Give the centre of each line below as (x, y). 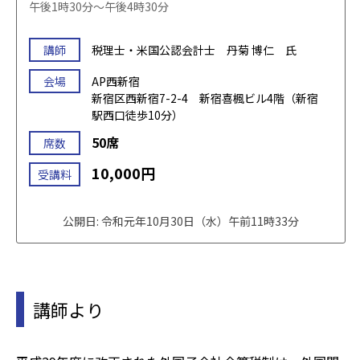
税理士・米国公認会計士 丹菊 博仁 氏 (194, 49)
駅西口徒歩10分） (137, 115)
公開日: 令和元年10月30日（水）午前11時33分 (181, 221)
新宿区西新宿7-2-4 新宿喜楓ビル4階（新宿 (205, 98)
